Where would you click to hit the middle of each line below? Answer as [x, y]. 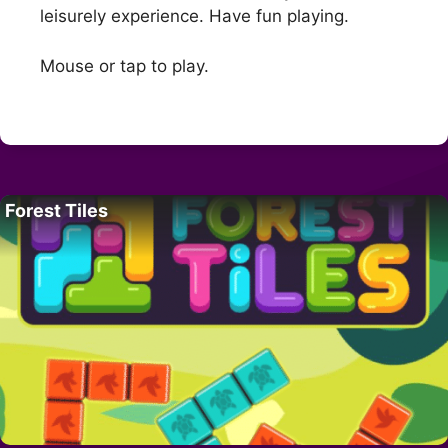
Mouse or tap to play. [124, 66]
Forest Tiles [56, 210]
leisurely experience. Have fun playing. [194, 15]
